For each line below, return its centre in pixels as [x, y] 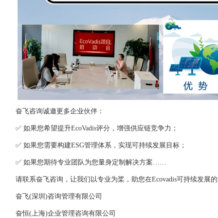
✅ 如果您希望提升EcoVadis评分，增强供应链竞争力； [97, 128]
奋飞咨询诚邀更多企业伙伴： [60, 111]
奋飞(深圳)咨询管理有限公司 [52, 196]
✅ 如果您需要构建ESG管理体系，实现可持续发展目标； [101, 145]
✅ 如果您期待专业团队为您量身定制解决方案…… [91, 162]
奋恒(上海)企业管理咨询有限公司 [66, 213]
